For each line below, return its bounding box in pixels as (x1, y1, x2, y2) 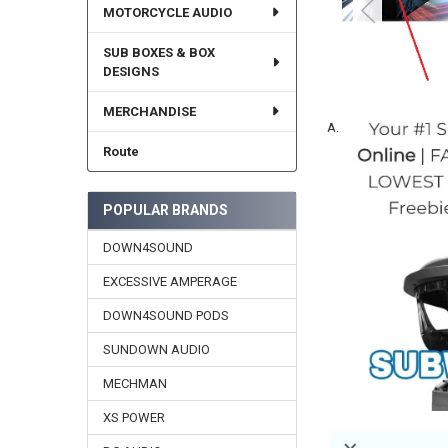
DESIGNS (102, 63, 159, 79)
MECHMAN (102, 375, 167, 391)
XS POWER (102, 409, 165, 425)
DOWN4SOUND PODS (102, 307, 229, 323)
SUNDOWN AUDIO (102, 341, 210, 357)
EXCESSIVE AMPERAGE (102, 273, 237, 289)
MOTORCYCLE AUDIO (102, 4, 232, 20)
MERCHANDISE (102, 103, 196, 119)
